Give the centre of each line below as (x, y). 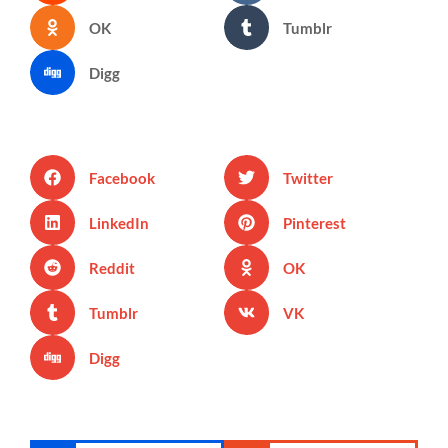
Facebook (121, 177)
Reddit (111, 267)
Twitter (307, 177)
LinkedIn (118, 222)
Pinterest (314, 222)
